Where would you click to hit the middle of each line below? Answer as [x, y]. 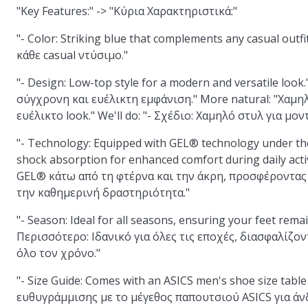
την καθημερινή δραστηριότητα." [103, 192]
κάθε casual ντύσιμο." [72, 55]
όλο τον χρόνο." [58, 253]
